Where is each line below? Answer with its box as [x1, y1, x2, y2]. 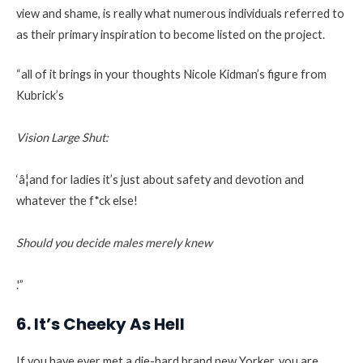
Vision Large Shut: [16, 130, 109, 145]
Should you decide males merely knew [16, 236, 212, 250]
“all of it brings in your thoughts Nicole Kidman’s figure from [16, 67, 327, 82]
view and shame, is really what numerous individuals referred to [16, 6, 344, 20]
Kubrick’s [16, 88, 64, 103]
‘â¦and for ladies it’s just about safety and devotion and [16, 173, 304, 187]
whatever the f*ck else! [16, 194, 138, 208]
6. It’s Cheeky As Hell [16, 313, 185, 336]
